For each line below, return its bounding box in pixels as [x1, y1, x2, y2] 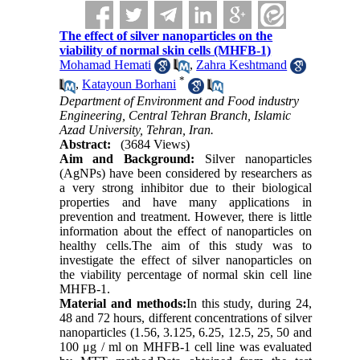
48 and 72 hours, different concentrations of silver [59, 310, 312, 325]
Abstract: [59, 137, 112, 151]
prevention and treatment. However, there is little [59, 209, 312, 223]
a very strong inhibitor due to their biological [59, 180, 312, 194]
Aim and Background [59, 151, 191, 166]
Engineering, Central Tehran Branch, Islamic [59, 108, 292, 122]
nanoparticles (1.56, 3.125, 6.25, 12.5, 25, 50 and [59, 325, 312, 339]
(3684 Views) [121, 137, 190, 151]
